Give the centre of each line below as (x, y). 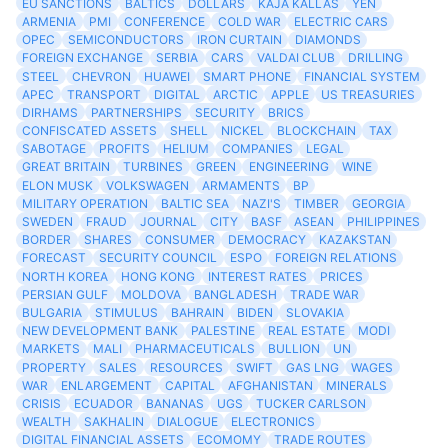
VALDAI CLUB (295, 58)
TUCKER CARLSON (310, 403)
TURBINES (153, 167)
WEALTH (47, 422)
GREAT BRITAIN (66, 167)
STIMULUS (127, 312)
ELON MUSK (58, 185)
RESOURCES (186, 367)
